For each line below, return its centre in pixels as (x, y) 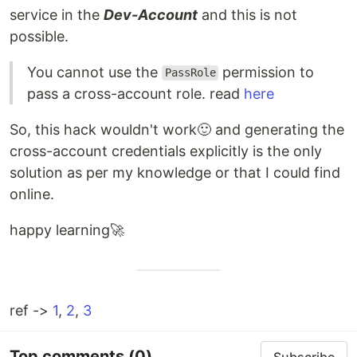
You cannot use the (94, 72)
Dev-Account (151, 14)
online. (32, 194)
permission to (267, 72)
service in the (57, 14)
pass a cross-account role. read (135, 93)
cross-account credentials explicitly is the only (166, 151)
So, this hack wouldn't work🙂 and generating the (177, 129)
